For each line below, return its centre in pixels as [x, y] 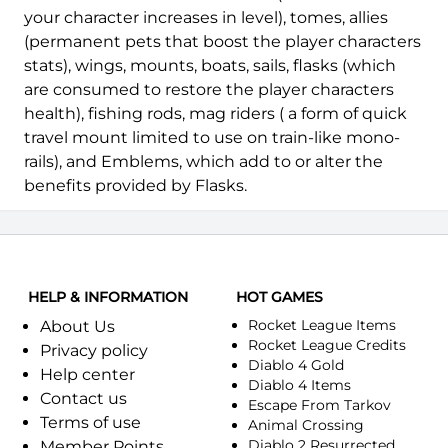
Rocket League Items [322, 324]
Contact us [83, 398]
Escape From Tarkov [319, 404]
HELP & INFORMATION [108, 296]
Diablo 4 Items [299, 384]
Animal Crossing [306, 424]
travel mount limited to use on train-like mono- [212, 137]
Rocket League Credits [327, 344]
